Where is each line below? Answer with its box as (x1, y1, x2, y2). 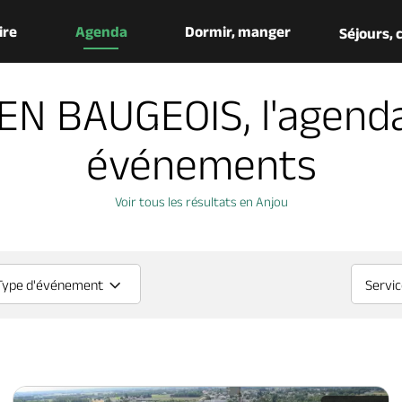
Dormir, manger (185, 23, 292, 39)
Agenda (74, 23, 127, 39)
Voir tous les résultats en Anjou (114, 194, 288, 209)
